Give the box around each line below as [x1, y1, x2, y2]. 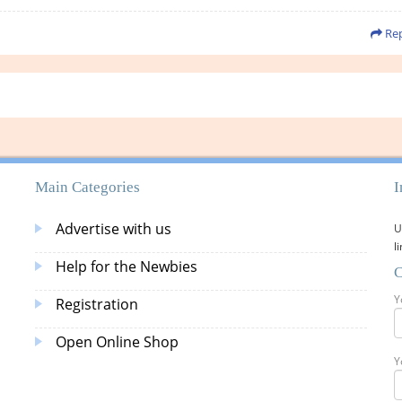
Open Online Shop [56, 332, 179, 352]
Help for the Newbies [56, 257, 197, 276]
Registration [56, 294, 138, 314]
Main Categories [35, 179, 140, 196]
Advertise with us [56, 219, 171, 239]
